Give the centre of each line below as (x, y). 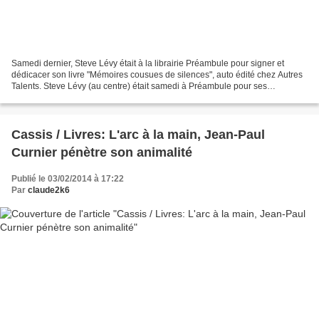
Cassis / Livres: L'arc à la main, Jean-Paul (138, 134)
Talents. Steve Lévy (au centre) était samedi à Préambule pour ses (139, 86)
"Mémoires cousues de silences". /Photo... (92, 97)
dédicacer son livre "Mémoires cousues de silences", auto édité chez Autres (157, 74)
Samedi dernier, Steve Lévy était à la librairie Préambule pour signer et (148, 63)
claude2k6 (49, 190)
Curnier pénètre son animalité (102, 152)
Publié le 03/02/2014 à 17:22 (68, 178)
